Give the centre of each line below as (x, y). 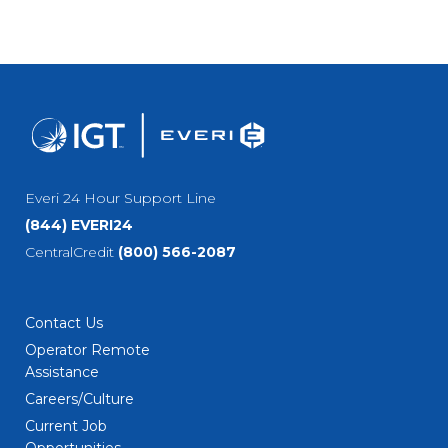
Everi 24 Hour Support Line (120, 198)
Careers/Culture (79, 399)
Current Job (66, 426)
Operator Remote (87, 350)
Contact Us (64, 323)
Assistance (62, 372)
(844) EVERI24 (79, 225)
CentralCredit (71, 252)
